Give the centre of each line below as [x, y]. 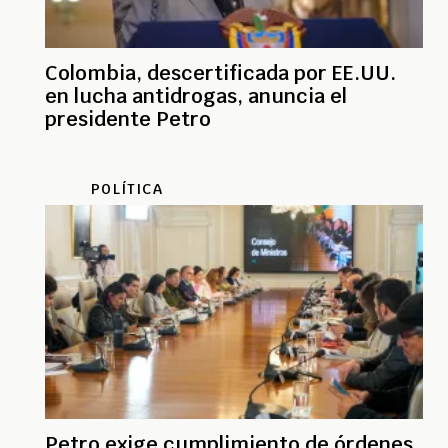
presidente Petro [128, 119]
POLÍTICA [127, 189]
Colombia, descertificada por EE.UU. [220, 73]
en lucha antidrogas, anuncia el [196, 96]
